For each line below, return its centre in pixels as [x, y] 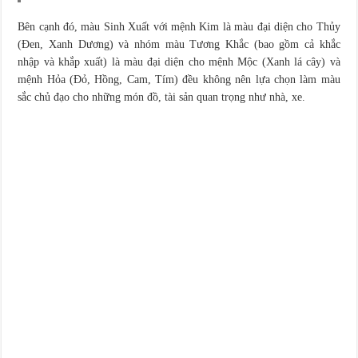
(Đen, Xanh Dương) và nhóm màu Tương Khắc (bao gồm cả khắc [179, 44]
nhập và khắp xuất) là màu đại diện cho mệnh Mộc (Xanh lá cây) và [179, 62]
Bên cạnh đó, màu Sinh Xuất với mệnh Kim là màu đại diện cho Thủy [179, 26]
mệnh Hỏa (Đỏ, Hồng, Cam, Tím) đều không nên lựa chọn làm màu [179, 79]
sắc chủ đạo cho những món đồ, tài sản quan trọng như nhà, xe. [162, 97]
